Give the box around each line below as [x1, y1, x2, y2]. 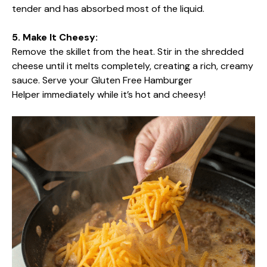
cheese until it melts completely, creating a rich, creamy [12, 60, 253, 72]
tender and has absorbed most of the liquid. [12, 2, 204, 15]
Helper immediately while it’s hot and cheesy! [12, 88, 206, 101]
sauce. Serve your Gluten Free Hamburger [12, 74, 193, 86]
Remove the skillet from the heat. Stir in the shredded [12, 45, 244, 58]
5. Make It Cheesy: [12, 31, 98, 44]
